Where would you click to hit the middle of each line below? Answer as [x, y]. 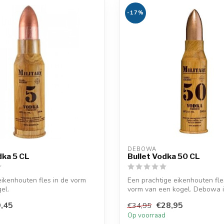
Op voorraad [146, 215]
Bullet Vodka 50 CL [164, 156]
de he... [139, 198]
